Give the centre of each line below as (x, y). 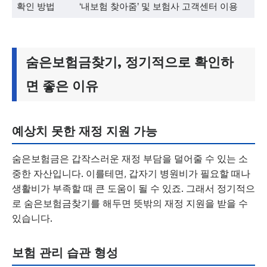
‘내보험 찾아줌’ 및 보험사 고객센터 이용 (158, 6)
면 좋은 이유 (62, 86)
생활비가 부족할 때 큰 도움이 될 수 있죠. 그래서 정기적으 (133, 188)
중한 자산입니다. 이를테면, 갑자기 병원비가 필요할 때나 (131, 173)
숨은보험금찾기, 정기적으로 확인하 (130, 62)
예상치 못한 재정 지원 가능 (85, 131)
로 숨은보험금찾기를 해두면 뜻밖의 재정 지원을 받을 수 (130, 203)
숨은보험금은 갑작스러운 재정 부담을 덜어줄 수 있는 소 (130, 159)
